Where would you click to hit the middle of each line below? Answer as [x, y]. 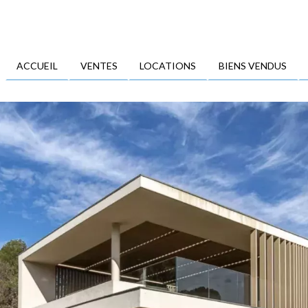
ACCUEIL [37, 66]
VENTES [99, 66]
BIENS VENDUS [253, 66]
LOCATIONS [168, 66]
